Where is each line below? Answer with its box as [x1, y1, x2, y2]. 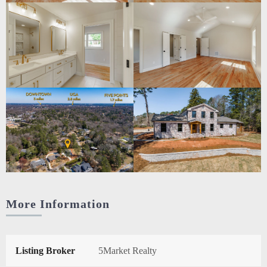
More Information [6, 197, 110, 211]
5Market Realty [98, 246, 157, 256]
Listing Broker [15, 246, 75, 256]
